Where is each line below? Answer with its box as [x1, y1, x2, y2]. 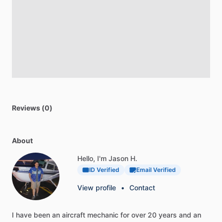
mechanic [87, 211, 118, 220]
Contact [129, 183, 155, 192]
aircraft [62, 211, 85, 220]
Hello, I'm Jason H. [77, 154, 137, 163]
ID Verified [89, 166, 119, 174]
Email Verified [136, 166, 176, 174]
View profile [77, 183, 116, 192]
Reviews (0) [12, 104, 53, 112]
